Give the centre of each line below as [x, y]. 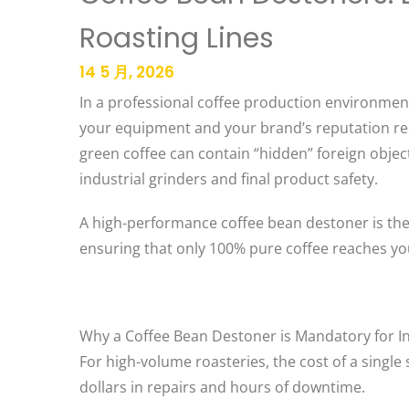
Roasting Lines [177, 38]
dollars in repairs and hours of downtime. [222, 387]
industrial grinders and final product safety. [229, 179]
